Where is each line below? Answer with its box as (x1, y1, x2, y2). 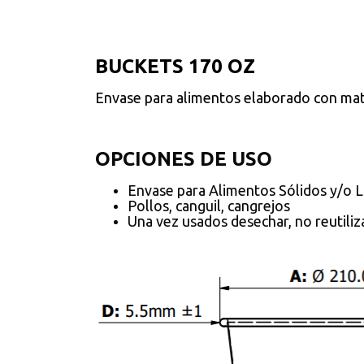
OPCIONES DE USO (95, 148, 272, 170)
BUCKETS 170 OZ (95, 55, 255, 77)
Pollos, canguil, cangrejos (128, 197, 293, 214)
